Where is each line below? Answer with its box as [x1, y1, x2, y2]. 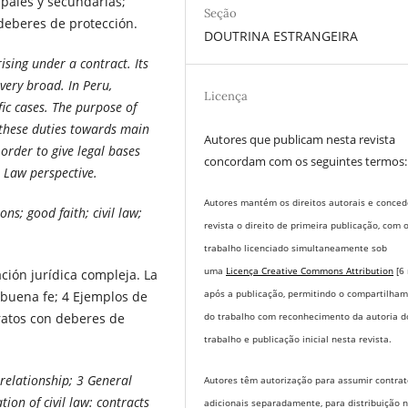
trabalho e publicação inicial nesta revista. [204, 331, 393, 345]
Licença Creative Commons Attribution [226, 263, 394, 277]
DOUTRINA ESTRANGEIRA [204, 26, 359, 45]
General [87, 371, 132, 389]
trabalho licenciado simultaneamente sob [204, 240, 388, 254]
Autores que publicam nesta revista [204, 130, 396, 148]
